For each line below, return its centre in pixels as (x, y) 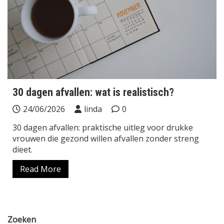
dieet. (22, 150)
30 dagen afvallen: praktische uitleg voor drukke (103, 128)
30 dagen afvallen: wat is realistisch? (93, 92)
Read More (40, 169)
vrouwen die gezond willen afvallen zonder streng (106, 139)
